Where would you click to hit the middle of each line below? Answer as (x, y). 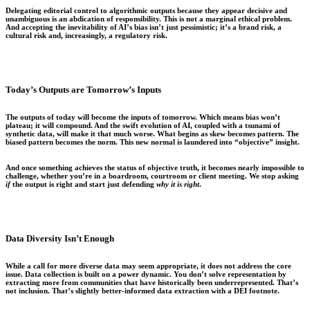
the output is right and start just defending (84, 184)
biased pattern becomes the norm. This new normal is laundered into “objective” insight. (153, 142)
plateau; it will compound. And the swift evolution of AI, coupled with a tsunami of (143, 126)
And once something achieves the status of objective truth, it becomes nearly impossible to (155, 168)
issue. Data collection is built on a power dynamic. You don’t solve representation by (146, 274)
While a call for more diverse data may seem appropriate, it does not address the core (148, 266)
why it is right (178, 184)
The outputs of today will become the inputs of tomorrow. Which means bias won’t (143, 117)
